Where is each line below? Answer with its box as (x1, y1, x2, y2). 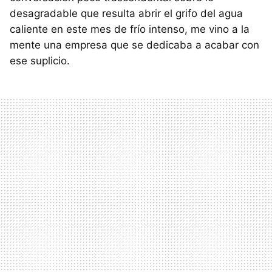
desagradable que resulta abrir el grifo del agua (10, 7, 243, 20)
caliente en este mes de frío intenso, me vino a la (10, 23, 250, 36)
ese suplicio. (10, 55, 70, 67)
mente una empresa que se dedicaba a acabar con (10, 39, 259, 52)
